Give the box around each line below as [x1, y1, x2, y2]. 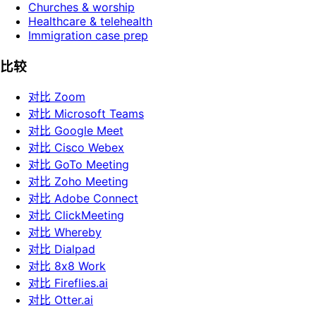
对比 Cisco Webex [28, 140, 124, 155]
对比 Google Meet [28, 123, 123, 138]
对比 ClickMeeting [28, 208, 124, 223]
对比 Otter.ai [28, 293, 93, 308]
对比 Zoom [28, 90, 85, 104]
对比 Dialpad [28, 242, 95, 257]
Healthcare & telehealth [28, 13, 152, 28]
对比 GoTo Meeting [28, 157, 129, 172]
